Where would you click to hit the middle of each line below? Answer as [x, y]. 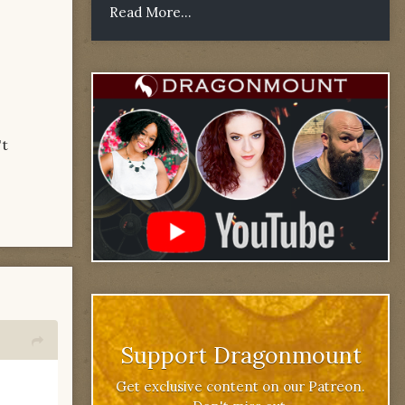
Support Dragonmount [240, 355]
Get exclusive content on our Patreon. [240, 386]
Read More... [151, 12]
